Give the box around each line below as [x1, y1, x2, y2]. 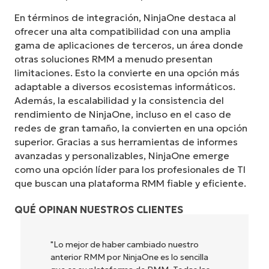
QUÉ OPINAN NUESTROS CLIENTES [14, 204, 183, 216]
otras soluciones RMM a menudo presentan [14, 53, 213, 65]
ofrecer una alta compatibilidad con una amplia [14, 25, 231, 38]
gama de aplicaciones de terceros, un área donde [14, 39, 243, 52]
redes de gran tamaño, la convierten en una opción [14, 122, 247, 134]
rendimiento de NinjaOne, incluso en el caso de [14, 108, 231, 121]
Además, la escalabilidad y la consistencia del [14, 94, 224, 107]
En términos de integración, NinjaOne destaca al [14, 11, 236, 24]
